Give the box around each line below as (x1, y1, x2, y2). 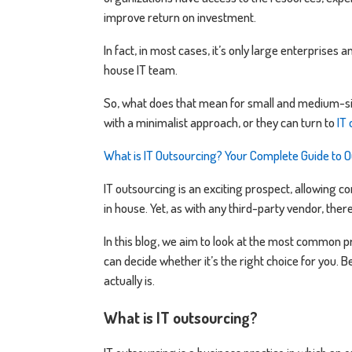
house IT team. (104, 60, 178, 78)
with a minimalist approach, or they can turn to (104, 113, 337, 130)
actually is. (104, 271, 157, 288)
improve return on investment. (104, 8, 258, 25)
